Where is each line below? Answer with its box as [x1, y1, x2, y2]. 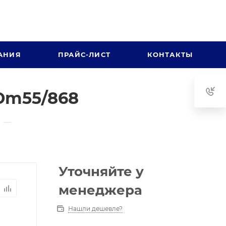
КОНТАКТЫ [147, 50, 193, 59]
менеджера [59, 182, 142, 198]
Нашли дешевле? [68, 205, 123, 212]
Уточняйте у [59, 163, 144, 180]
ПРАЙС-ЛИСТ [58, 50, 110, 59]
